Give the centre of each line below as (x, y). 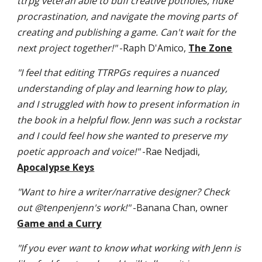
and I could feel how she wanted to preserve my (122, 135)
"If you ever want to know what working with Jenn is (129, 248)
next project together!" (67, 48)
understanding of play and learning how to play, (123, 88)
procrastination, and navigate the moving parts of (127, 16)
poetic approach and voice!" (79, 151)
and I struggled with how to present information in (128, 104)
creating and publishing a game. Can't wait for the (127, 32)
